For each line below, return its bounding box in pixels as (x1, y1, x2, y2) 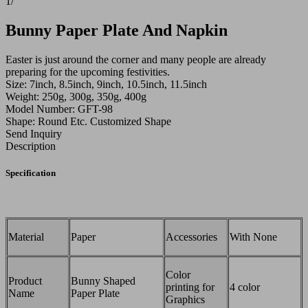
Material (8, 231, 44, 243)
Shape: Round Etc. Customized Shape (5, 115, 171, 127)
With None (230, 231, 277, 243)
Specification (5, 167, 56, 178)
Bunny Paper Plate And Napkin (5, 21, 228, 39)
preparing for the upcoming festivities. (5, 65, 170, 78)
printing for (166, 281, 214, 294)
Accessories (166, 231, 217, 243)
